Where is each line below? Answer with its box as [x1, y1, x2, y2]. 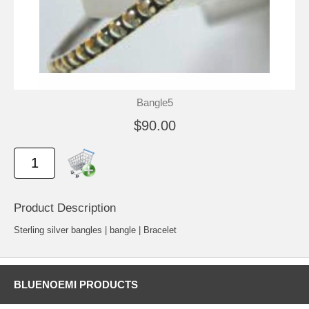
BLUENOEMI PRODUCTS [14, 278, 138, 290]
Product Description [14, 201, 116, 215]
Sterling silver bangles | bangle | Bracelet [14, 224, 177, 235]
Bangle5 [136, 96, 173, 108]
